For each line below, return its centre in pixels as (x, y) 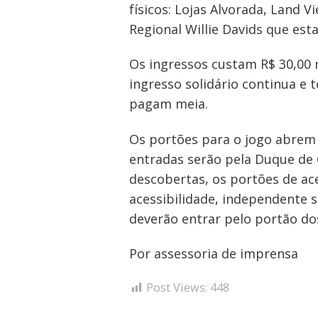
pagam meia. (169, 104)
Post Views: (177, 287)
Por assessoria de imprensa (214, 254)
